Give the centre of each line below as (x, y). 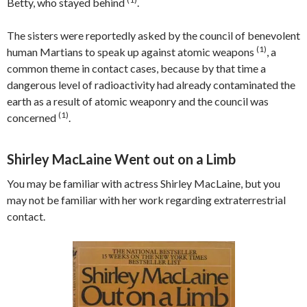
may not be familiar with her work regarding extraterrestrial (146, 199)
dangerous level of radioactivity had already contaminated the (151, 84)
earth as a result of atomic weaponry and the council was (138, 101)
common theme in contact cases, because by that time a (136, 68)
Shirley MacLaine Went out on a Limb (121, 159)
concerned (33, 117)
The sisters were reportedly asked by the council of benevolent (153, 35)
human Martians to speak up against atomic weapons (132, 51)
